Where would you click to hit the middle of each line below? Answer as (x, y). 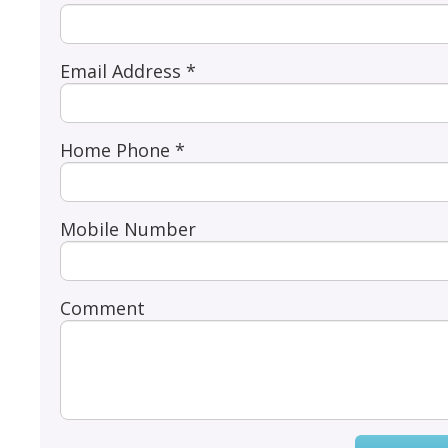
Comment (103, 308)
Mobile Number (128, 229)
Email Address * (128, 71)
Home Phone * (123, 150)
